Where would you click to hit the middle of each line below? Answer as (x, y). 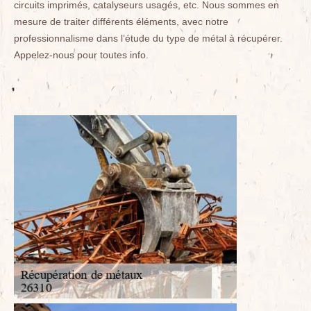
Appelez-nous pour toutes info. (81, 54)
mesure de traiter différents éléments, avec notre (121, 21)
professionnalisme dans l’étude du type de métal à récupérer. (148, 38)
